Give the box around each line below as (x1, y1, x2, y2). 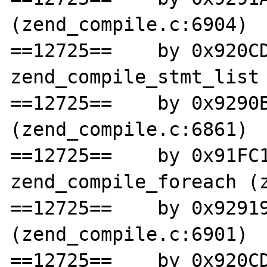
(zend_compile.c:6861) (10, 118, 249, 140)
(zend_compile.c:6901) (10, 223, 249, 245)
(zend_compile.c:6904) (10, 13, 249, 35)
